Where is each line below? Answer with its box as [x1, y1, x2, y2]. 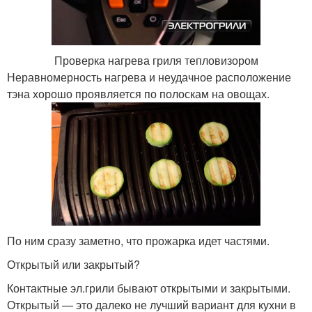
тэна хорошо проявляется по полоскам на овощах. [7, 85, 270, 102]
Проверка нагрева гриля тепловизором [54, 52, 258, 68]
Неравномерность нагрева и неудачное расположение [7, 68, 291, 85]
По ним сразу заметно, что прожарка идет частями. [7, 233, 270, 249]
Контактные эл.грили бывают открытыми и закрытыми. [7, 280, 290, 297]
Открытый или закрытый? [7, 256, 140, 273]
